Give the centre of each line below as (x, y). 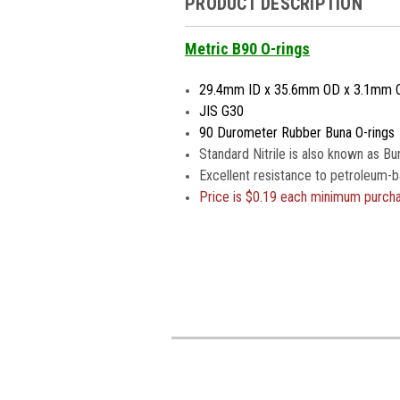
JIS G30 (222, 111)
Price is (223, 196)
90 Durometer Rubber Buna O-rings (297, 132)
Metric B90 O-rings (247, 48)
